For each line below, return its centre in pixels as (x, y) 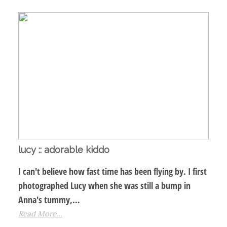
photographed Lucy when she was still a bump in (104, 186)
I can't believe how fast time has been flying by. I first (112, 172)
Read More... (40, 214)
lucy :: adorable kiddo (64, 150)
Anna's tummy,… (49, 200)
